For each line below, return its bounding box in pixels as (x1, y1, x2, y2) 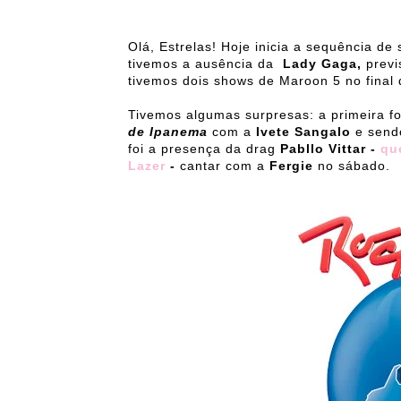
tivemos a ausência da (128, 56, 278, 72)
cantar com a (180, 158, 269, 174)
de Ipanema (128, 124, 208, 140)
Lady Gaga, (278, 56, 366, 72)
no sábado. (313, 158, 390, 174)
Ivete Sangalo (256, 124, 351, 140)
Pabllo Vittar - (280, 141, 376, 157)
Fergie (269, 158, 313, 174)
